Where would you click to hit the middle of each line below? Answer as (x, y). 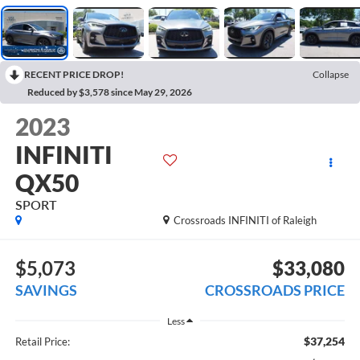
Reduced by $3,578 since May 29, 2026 (110, 92)
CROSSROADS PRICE (275, 290)
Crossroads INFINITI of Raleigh (245, 220)
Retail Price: (42, 341)
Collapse (331, 74)
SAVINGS (46, 290)
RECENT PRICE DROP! (74, 74)
